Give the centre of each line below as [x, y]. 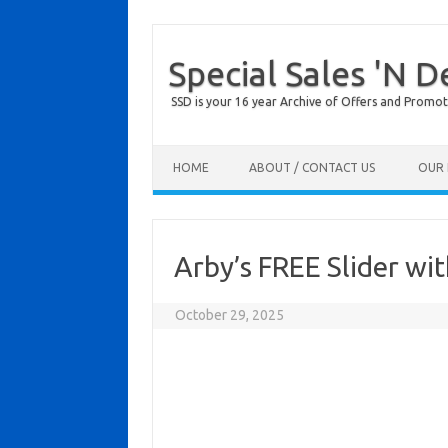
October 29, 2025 [230, 315]
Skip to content [200, 152]
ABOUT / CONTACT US [312, 167]
